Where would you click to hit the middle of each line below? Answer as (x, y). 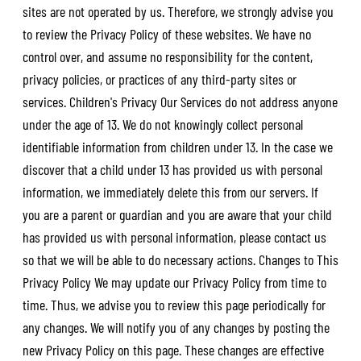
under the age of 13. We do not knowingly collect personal (162, 124)
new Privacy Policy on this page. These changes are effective (173, 349)
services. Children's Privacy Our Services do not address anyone (180, 101)
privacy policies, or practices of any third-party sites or (159, 79)
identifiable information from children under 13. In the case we (177, 146)
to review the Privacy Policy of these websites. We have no (166, 33)
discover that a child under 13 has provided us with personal (172, 169)
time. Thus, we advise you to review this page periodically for (174, 304)
